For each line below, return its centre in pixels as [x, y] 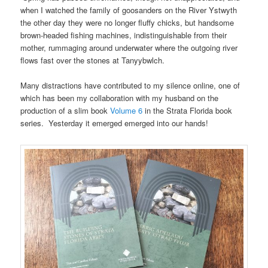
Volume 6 [127, 111]
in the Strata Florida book [188, 111]
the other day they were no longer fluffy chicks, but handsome [127, 22]
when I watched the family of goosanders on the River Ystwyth [130, 10]
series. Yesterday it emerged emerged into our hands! [115, 123]
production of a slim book [66, 111]
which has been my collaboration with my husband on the [120, 98]
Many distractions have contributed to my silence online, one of [130, 86]
